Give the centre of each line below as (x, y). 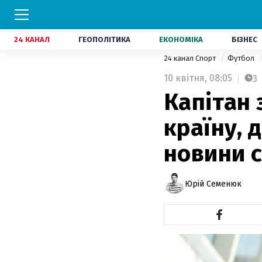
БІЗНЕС (244, 39)
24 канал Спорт (191, 58)
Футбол (242, 58)
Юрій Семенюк (213, 184)
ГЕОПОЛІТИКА (104, 39)
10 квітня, (185, 78)
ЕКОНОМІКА (181, 39)
